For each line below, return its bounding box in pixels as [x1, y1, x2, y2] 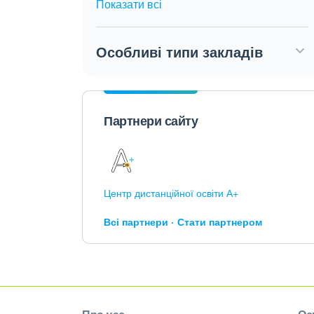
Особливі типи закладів [96, 41, 263, 62]
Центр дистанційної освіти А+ [104, 186, 238, 200]
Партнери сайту [104, 111, 198, 130]
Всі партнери [104, 214, 168, 228]
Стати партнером [177, 214, 262, 228]
